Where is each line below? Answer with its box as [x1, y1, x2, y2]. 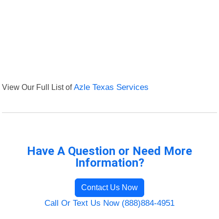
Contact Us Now [81, 183, 138, 192]
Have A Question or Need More [27, 144, 192, 158]
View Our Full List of [2, 83, 74, 92]
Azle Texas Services [74, 83, 149, 92]
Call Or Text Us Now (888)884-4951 [44, 198, 175, 208]
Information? [75, 156, 144, 170]
